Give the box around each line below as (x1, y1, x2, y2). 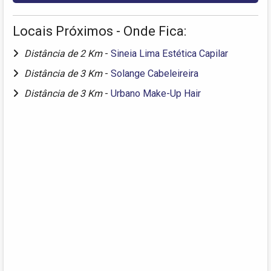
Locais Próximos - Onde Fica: (13, 23, 186, 39)
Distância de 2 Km (24, 47, 105, 59)
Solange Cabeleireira (111, 67, 198, 79)
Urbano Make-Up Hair (111, 87, 201, 99)
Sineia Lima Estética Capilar (111, 47, 228, 59)
